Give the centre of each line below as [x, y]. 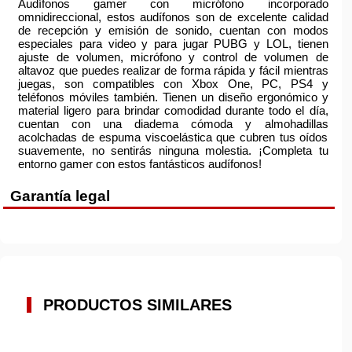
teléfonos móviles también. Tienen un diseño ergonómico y [173, 97]
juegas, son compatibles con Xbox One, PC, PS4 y [173, 83]
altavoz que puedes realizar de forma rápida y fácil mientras [173, 70]
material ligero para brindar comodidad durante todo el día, [173, 110]
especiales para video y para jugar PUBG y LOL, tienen [173, 43]
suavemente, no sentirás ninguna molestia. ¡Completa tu [173, 150]
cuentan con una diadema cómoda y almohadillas [173, 123]
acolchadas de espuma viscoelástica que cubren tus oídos [173, 137]
